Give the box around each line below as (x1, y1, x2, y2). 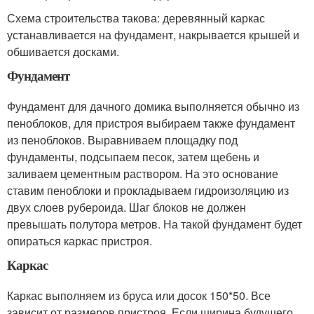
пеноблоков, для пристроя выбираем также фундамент (7, 114, 295, 131)
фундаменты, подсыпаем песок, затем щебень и (7, 148, 259, 165)
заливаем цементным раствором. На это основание (7, 165, 278, 182)
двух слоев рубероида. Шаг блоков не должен (7, 198, 246, 215)
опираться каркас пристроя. (7, 232, 152, 249)
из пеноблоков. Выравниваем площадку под (7, 131, 238, 148)
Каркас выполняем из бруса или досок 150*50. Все (7, 287, 271, 303)
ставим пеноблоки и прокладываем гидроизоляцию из (7, 182, 289, 198)
